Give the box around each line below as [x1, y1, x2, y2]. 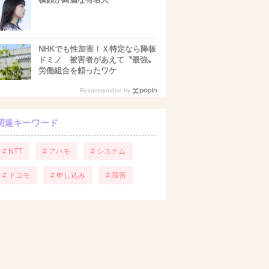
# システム [91, 147, 125, 156]
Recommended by [80, 87, 130, 94]
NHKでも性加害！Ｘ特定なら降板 [38, 44, 156, 53]
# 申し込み [50, 171, 85, 180]
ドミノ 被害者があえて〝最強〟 [38, 55, 156, 64]
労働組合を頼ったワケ [38, 66, 116, 75]
